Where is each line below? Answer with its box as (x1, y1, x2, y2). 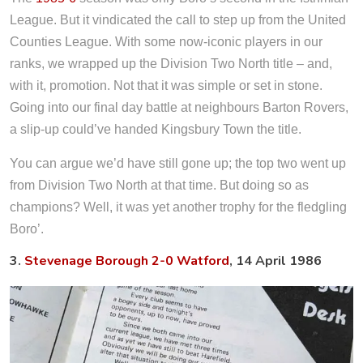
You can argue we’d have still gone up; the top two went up (10, 156, 346, 170)
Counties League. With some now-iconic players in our (10, 34, 322, 49)
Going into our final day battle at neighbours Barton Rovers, (10, 100, 348, 114)
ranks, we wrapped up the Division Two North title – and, (10, 56, 332, 70)
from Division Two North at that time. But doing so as (10, 177, 309, 192)
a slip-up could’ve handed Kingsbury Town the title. (10, 122, 301, 136)
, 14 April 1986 (229, 251, 322, 270)
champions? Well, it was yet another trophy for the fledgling (10, 199, 347, 214)
